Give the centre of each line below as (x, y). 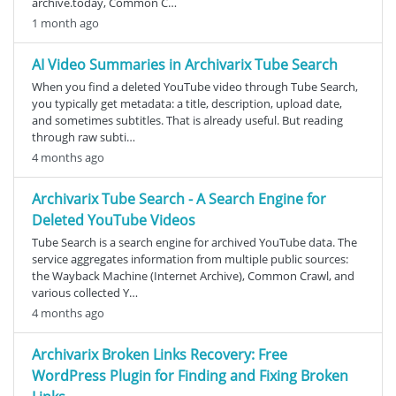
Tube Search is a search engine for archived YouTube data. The (194, 242)
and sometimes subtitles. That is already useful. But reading (187, 120)
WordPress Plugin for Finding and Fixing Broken (190, 375)
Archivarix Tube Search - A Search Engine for (179, 198)
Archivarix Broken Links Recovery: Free (160, 354)
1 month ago (65, 23)
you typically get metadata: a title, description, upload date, (187, 103)
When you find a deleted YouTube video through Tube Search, (195, 86)
